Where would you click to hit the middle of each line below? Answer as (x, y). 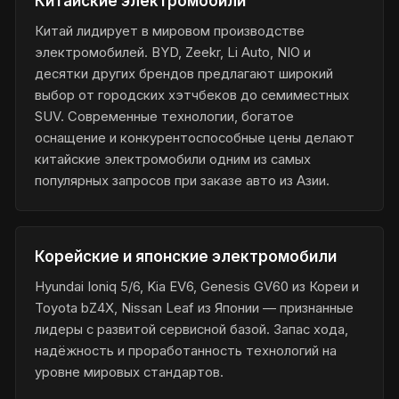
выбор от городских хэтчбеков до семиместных (192, 95)
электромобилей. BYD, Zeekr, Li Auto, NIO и (173, 52)
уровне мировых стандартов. (130, 372)
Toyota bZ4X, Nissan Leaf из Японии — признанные (195, 308)
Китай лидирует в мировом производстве (170, 31)
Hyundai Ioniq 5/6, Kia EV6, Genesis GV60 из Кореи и (197, 286)
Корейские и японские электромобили (186, 257)
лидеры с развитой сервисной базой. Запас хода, (192, 329)
